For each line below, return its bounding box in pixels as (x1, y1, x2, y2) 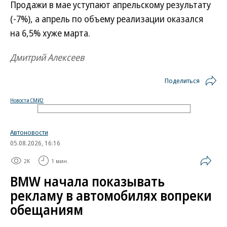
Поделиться (165, 76, 200, 85)
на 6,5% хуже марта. (10, 27, 90, 39)
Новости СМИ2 (10, 97, 44, 104)
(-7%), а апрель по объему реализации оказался (10, 13, 203, 25)
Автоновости (10, 128, 48, 137)
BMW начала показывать (10, 172, 165, 191)
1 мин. (51, 157, 68, 165)
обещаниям (10, 201, 83, 219)
